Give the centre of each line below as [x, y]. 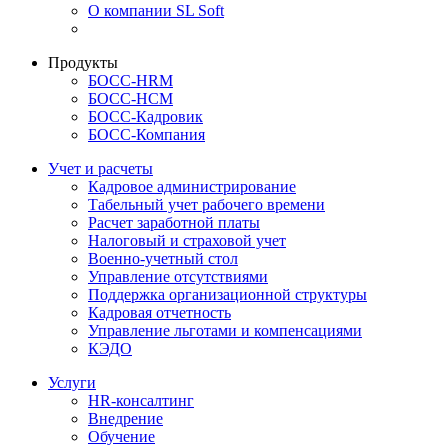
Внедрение [125, 419]
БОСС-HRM [130, 81]
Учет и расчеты [100, 169]
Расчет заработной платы [174, 223]
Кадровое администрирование [192, 187]
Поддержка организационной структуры [227, 295]
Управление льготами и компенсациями [225, 331]
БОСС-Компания [146, 135]
